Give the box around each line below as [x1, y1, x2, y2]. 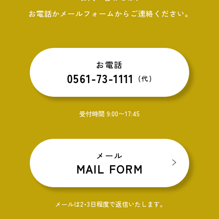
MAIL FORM [76, 160, 143, 177]
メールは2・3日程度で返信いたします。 [54, 199, 165, 209]
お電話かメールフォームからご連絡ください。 [28, 7, 191, 19]
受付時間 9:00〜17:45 [79, 109, 140, 118]
